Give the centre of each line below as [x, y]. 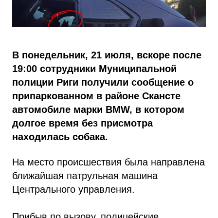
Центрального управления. [73, 190]
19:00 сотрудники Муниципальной [94, 69]
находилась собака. [60, 137]
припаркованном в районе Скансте [96, 96]
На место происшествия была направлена [109, 162]
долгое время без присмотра [82, 123]
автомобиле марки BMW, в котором [98, 110]
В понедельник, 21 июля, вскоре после [107, 55]
